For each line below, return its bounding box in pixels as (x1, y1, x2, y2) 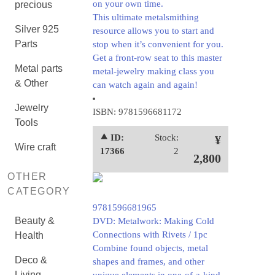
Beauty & (15, 215, 55, 226)
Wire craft (15, 142, 56, 152)
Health (15, 230, 44, 241)
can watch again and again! (92, 80, 198, 90)
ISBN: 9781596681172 (92, 107, 182, 117)
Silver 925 (15, 24, 59, 34)
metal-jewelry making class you (92, 66, 214, 76)
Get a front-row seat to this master (92, 53, 222, 63)
